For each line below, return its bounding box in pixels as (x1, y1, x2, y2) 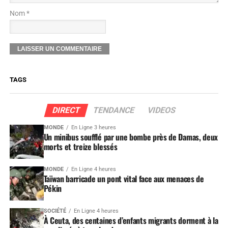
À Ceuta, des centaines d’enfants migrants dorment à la (43, 214, 218, 226)
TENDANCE (92, 105, 136, 116)
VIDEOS (146, 105, 177, 116)
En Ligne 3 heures (71, 124, 116, 131)
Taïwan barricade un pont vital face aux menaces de (43, 173, 204, 185)
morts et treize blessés (43, 140, 118, 153)
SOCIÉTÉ (43, 207, 66, 214)
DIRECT (51, 105, 81, 116)
